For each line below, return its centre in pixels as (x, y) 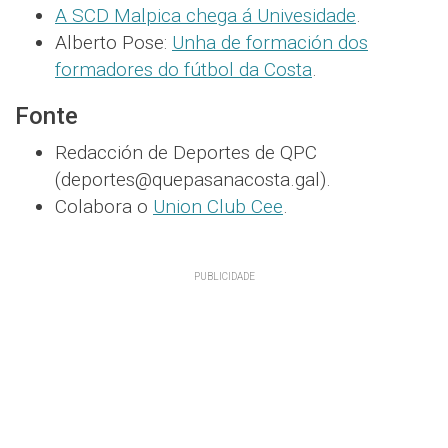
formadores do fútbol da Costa (183, 70)
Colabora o (104, 207)
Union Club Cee (218, 207)
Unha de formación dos (270, 43)
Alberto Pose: (113, 43)
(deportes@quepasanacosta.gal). (193, 180)
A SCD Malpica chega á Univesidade (205, 16)
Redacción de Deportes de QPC (186, 153)
